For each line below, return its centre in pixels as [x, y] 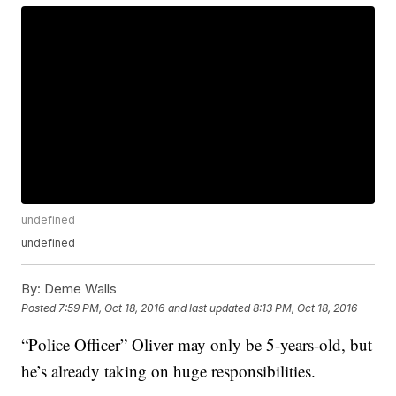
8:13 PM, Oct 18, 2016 [305, 308]
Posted [40, 308]
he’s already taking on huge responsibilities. [169, 371]
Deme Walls [79, 289]
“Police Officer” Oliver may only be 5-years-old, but [197, 345]
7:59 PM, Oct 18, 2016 [112, 308]
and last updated [209, 308]
